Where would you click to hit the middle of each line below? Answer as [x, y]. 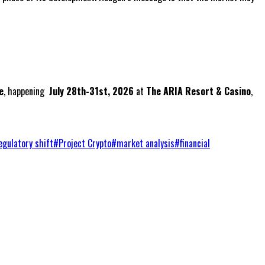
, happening [25, 91]
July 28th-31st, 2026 [90, 91]
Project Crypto [85, 143]
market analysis [146, 143]
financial [195, 143]
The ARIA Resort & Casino [198, 91]
